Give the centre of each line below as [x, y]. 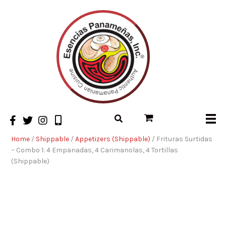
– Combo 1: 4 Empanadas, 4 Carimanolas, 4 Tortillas [95, 150]
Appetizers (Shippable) [113, 139]
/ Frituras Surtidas [182, 139]
